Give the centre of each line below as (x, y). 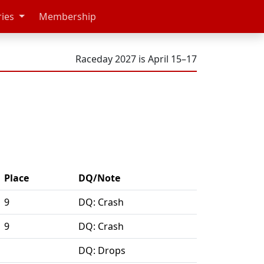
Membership (67, 16)
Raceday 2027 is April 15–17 (136, 59)
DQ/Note (99, 178)
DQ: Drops (102, 251)
